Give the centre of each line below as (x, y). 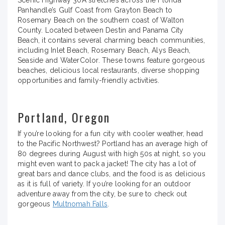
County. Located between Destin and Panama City (101, 30)
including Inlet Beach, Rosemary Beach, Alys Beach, (104, 50)
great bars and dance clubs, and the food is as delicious (111, 174)
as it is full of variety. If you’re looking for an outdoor (104, 184)
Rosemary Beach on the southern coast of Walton (101, 20)
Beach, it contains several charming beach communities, (111, 40)
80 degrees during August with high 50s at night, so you (112, 153)
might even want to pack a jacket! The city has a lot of (107, 163)
